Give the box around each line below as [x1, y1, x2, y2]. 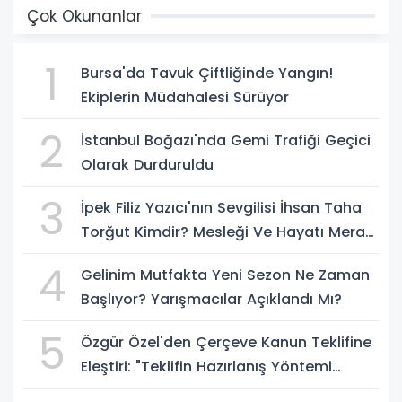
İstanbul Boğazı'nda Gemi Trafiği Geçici [81, 129, 371, 151]
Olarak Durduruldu [81, 153, 214, 175]
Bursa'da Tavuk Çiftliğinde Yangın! [81, 62, 333, 83]
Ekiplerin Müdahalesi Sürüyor [81, 86, 289, 108]
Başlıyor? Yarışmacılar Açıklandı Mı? [81, 288, 342, 310]
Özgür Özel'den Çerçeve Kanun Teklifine [81, 331, 371, 353]
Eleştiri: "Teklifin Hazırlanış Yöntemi [81, 355, 332, 377]
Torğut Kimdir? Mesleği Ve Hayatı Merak [81, 221, 373, 242]
